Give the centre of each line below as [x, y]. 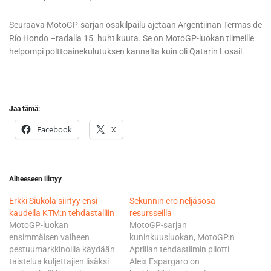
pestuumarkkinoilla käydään [62, 250]
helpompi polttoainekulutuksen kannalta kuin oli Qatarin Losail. [127, 52]
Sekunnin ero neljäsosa [172, 201]
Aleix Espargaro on [165, 262]
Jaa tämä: [24, 109]
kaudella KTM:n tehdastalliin [62, 213]
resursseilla [151, 213]
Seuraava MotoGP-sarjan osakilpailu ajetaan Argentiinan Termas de [135, 25]
